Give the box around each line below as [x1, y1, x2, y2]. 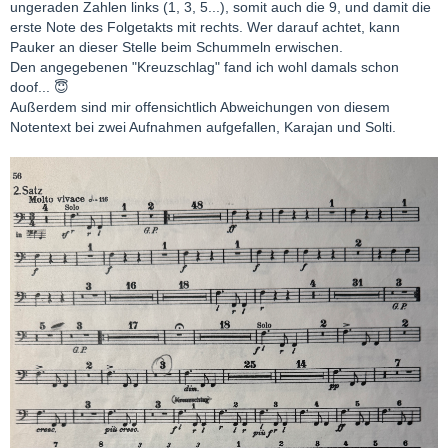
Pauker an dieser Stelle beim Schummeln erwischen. [10, 39, 343, 56]
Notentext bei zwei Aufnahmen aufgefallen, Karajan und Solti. [10, 119, 396, 136]
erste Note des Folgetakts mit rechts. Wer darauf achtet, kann [10, 19, 400, 36]
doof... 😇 [10, 79, 69, 96]
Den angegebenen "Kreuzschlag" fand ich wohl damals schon [10, 59, 399, 76]
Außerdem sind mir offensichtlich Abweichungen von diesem [10, 99, 390, 116]
